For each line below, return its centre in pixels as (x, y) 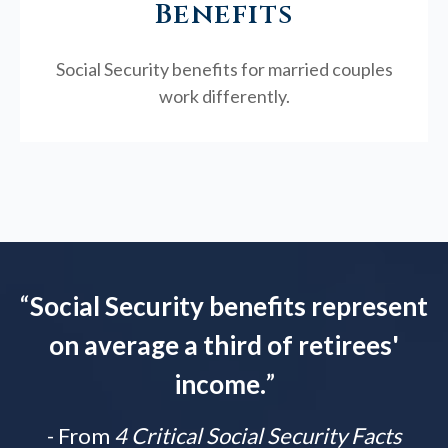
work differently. (224, 96)
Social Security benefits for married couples (224, 69)
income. (219, 384)
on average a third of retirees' (224, 345)
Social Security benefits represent (229, 306)
